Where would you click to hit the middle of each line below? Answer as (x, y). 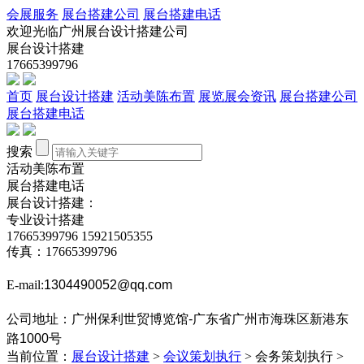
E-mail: (25, 285)
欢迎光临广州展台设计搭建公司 (97, 31)
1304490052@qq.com (108, 285)
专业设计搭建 (45, 220)
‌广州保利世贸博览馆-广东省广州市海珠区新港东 (210, 319)
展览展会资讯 (237, 96)
